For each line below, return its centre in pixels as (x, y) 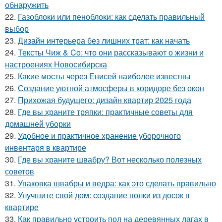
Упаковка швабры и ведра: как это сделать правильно (117, 183)
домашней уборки (38, 123)
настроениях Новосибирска (56, 64)
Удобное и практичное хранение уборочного (99, 135)
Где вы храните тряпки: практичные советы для (105, 111)
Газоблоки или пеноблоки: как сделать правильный (111, 16)
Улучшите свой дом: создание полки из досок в (104, 195)
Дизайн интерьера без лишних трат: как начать (104, 40)
